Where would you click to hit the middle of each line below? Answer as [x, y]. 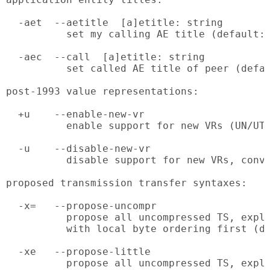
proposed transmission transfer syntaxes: [127, 183]
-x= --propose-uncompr [81, 206]
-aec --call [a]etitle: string [105, 57]
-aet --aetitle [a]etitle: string [115, 23]
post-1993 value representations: [102, 92]
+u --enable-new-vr [75, 115]
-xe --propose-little [78, 252]
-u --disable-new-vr [78, 149]
